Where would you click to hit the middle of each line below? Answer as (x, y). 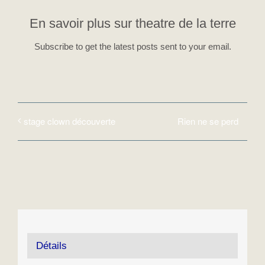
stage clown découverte (70, 121)
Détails (51, 245)
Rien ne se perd (208, 121)
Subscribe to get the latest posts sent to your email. (132, 46)
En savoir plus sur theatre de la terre (132, 23)
